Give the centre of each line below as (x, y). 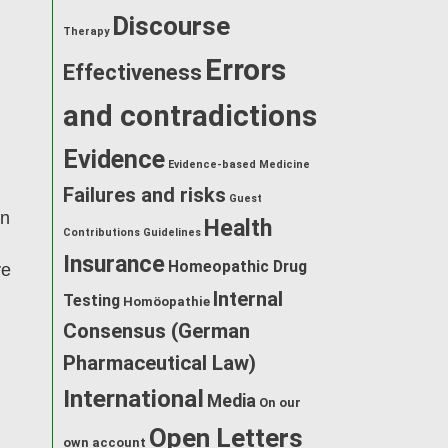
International (133, 398)
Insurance (114, 264)
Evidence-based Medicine (239, 164)
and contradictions (190, 115)
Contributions (101, 232)
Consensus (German (156, 330)
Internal (248, 298)
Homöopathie (166, 301)
